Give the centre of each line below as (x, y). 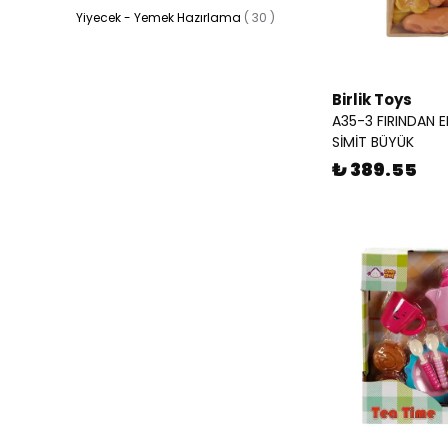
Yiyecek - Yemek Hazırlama (158, 17)
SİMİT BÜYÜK (373, 142)
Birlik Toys (372, 99)
